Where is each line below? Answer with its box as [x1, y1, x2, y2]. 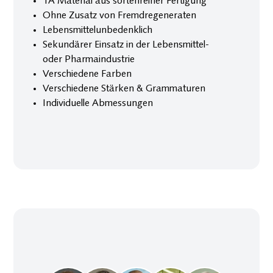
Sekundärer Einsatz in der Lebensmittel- [43, 40, 210, 50]
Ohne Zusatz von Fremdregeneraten [43, 10, 197, 21]
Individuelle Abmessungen [43, 98, 154, 108]
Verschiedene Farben [43, 69, 132, 79]
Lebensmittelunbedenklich [43, 25, 153, 35]
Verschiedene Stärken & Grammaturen [43, 83, 206, 94]
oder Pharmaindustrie [43, 54, 135, 65]
